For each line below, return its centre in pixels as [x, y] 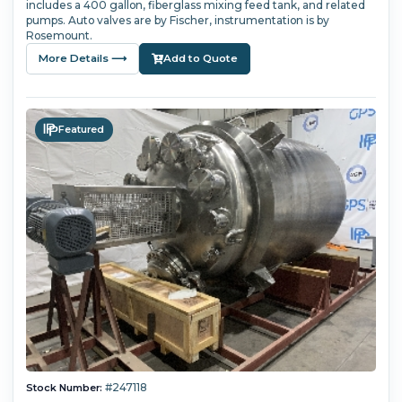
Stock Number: [64, 387]
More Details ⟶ [82, 59]
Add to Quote [200, 59]
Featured [82, 130]
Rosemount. [59, 36]
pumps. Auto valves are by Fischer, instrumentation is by [177, 21]
